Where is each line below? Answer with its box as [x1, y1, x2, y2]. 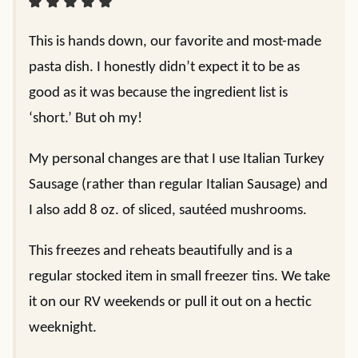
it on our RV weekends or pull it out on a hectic [29, 295, 312, 311]
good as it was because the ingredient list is [29, 86, 288, 101]
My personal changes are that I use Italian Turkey [29, 152, 324, 168]
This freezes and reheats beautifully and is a [29, 244, 292, 260]
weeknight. [29, 320, 97, 336]
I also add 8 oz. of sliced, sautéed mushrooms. [29, 203, 307, 219]
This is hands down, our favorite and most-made [29, 34, 321, 50]
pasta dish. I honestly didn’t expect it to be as [29, 60, 300, 76]
